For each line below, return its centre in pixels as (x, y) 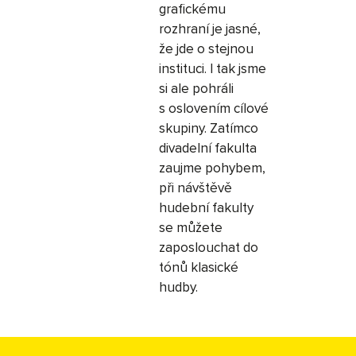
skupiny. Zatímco (209, 128)
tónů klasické (199, 267)
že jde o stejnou (206, 49)
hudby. (178, 287)
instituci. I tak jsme (213, 69)
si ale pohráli (196, 89)
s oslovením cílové (214, 108)
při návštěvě (195, 188)
